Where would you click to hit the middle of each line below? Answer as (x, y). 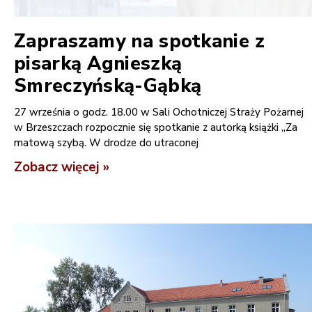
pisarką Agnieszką (98, 63)
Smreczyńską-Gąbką (108, 86)
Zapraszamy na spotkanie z (140, 41)
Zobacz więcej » (62, 167)
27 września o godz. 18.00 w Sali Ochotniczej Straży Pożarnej (159, 112)
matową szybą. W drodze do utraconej (106, 142)
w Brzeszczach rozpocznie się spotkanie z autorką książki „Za (156, 127)
